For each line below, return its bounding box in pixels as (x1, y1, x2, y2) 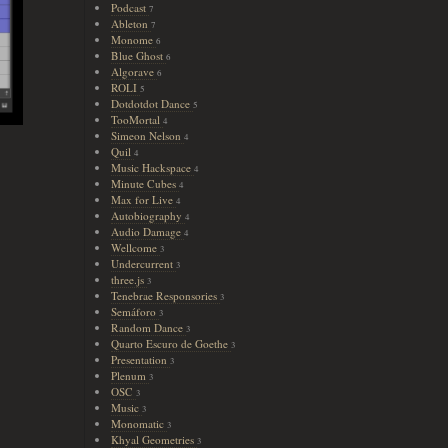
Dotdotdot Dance (110, 96, 193, 111)
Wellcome (110, 240, 160, 255)
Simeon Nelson (110, 128, 184, 143)
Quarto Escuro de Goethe (110, 336, 231, 351)
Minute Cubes (110, 176, 179, 191)
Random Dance (110, 320, 186, 335)
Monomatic (110, 416, 167, 431)
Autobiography (110, 208, 185, 223)
